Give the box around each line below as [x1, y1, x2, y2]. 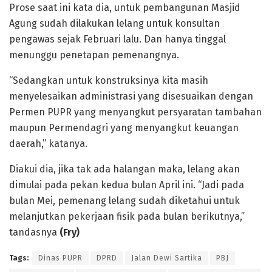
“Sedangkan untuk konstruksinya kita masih [9, 74, 208, 86]
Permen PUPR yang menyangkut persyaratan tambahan [9, 106, 262, 118]
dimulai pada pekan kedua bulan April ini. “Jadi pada [9, 178, 244, 191]
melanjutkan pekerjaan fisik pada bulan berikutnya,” [9, 210, 245, 222]
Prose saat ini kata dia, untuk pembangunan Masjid [9, 1, 240, 13]
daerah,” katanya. [9, 137, 87, 149]
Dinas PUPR [38, 253, 83, 262]
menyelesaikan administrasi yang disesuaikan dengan [9, 90, 253, 102]
